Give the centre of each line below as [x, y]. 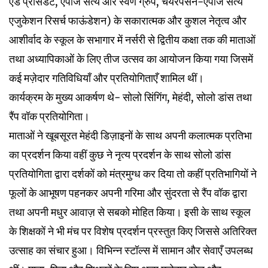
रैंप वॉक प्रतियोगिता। [49, 116]
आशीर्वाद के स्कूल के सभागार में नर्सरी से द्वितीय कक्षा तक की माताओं [132, 39]
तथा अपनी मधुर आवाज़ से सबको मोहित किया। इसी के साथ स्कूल [130, 212]
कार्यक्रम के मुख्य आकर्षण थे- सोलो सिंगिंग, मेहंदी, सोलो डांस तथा [130, 97]
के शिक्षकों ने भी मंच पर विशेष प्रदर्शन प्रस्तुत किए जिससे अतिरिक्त [133, 231]
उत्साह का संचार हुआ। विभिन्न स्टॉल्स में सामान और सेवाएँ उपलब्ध [131, 250]
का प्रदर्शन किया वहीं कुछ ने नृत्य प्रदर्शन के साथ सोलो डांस [120, 154]
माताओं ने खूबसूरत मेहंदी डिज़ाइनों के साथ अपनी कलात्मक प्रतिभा [130, 135]
